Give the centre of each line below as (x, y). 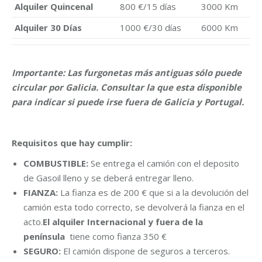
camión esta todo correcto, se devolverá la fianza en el (134, 207)
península (45, 236)
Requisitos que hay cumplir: (72, 143)
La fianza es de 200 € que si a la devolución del (153, 192)
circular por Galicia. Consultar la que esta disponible (127, 87)
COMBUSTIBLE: (57, 163)
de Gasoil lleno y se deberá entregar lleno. (108, 178)
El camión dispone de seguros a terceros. (145, 251)
